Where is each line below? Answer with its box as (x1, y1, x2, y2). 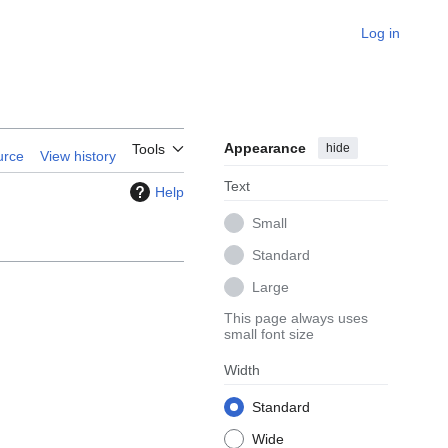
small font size (224, 326, 314, 343)
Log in (361, 25, 400, 41)
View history (40, 148, 116, 165)
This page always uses (224, 310, 368, 327)
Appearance (224, 140, 306, 157)
